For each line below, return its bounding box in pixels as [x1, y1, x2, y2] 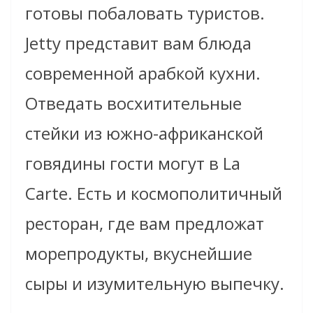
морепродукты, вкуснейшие [25, 242, 252, 265]
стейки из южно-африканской [25, 122, 263, 145]
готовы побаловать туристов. [25, 1, 265, 25]
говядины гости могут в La [25, 152, 240, 175]
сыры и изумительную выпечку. [25, 272, 284, 296]
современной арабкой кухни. [25, 61, 261, 85]
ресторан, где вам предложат [25, 212, 264, 235]
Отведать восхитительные [25, 92, 242, 115]
